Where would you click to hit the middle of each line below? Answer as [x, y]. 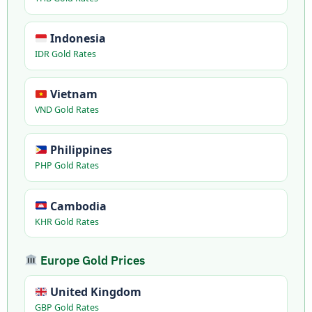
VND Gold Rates [67, 110]
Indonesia [76, 39]
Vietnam [72, 94]
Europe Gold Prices [92, 260]
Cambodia [77, 206]
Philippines [79, 150]
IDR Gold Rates [65, 54]
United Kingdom [94, 292]
